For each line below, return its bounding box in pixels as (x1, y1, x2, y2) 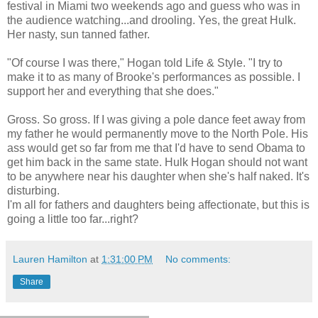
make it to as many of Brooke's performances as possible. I (7, 70, 300, 83)
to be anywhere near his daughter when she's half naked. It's (7, 170, 309, 182)
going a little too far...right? (7, 212, 138, 225)
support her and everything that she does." (7, 84, 219, 97)
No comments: (165, 253, 231, 265)
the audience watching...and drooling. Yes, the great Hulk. (7, 13, 296, 26)
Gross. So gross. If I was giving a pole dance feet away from (7, 113, 305, 126)
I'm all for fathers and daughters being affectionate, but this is (7, 198, 309, 211)
